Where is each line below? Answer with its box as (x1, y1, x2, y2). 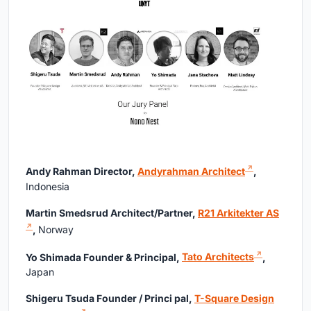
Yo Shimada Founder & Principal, (26, 251, 182, 263)
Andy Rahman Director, (26, 165, 137, 178)
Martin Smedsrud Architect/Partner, (26, 207, 198, 219)
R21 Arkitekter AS (198, 207, 279, 219)
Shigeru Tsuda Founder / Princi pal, (26, 292, 194, 305)
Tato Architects (182, 251, 254, 263)
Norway (38, 223, 74, 235)
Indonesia (26, 180, 69, 193)
